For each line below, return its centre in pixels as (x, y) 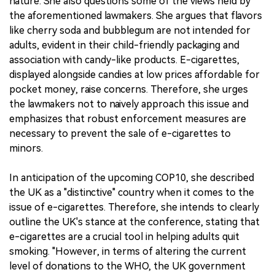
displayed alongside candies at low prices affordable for (134, 74)
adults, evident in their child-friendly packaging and (124, 45)
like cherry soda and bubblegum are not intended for (130, 30)
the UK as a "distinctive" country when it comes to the (132, 192)
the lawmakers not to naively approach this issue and (129, 104)
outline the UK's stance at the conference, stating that (134, 222)
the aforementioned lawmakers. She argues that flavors (136, 15)
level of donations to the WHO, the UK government (127, 266)
